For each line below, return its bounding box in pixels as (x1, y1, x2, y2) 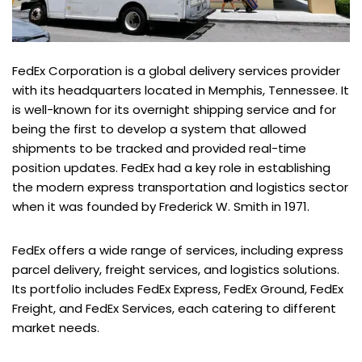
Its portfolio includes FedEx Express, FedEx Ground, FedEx (12, 280, 343, 297)
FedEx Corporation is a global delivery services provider (12, 61, 340, 79)
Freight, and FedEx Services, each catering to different (12, 299, 336, 317)
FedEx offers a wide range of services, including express (12, 241, 343, 259)
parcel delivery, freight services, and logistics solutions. (12, 260, 339, 278)
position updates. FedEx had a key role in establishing (12, 158, 330, 176)
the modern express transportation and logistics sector (12, 178, 348, 196)
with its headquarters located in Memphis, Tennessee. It (12, 81, 349, 99)
